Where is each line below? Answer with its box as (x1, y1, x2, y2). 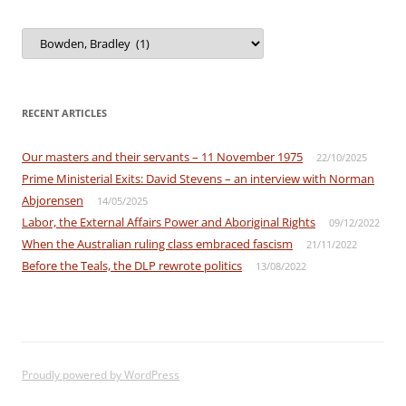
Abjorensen (22, 192, 83, 208)
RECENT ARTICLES (22, 106, 107, 120)
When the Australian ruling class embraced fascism (22, 236, 293, 252)
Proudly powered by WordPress (22, 367, 179, 382)
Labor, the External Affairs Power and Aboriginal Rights (22, 214, 315, 230)
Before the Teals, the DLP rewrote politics (22, 257, 242, 274)
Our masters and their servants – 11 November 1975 (22, 149, 303, 165)
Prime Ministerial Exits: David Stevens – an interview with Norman (22, 170, 374, 187)
